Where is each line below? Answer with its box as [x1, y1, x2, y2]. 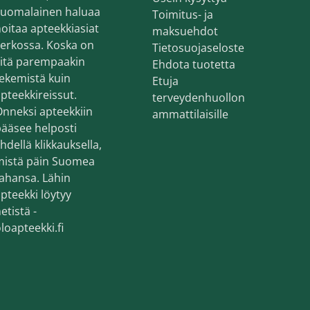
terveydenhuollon [152, 90, 245, 105]
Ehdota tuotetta [152, 57, 235, 72]
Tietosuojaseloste [152, 40, 244, 55]
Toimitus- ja [152, 7, 213, 22]
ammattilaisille [152, 107, 228, 122]
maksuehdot [152, 24, 218, 39]
